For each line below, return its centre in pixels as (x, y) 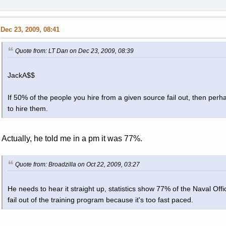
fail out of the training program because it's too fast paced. (100, 200)
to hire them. (27, 108)
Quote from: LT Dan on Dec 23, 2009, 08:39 (74, 51)
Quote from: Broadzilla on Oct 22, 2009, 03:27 (77, 164)
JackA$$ (21, 75)
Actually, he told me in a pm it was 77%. (72, 138)
